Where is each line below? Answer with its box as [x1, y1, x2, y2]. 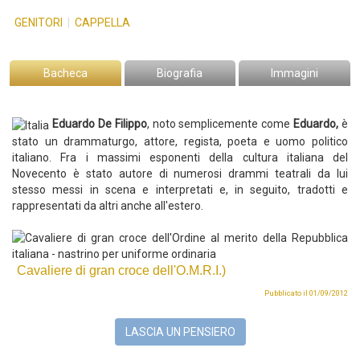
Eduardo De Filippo [51, 117, 147, 131]
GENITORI [14, 16, 63, 30]
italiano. [12, 150, 61, 164]
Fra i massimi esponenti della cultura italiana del [60, 150, 348, 164]
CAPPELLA [75, 16, 130, 30]
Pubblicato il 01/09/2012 [264, 288, 348, 297]
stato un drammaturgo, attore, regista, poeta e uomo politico [12, 134, 348, 148]
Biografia [157, 67, 203, 80]
